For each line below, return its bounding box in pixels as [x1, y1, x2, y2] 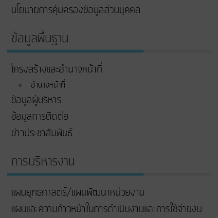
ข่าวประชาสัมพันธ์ [11, 126, 73, 142]
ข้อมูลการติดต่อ [11, 109, 69, 125]
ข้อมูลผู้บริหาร [11, 92, 61, 109]
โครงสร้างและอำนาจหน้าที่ [11, 62, 102, 78]
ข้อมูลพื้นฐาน [11, 29, 69, 49]
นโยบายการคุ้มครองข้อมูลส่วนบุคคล [11, 2, 141, 18]
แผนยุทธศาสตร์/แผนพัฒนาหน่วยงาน [11, 185, 145, 201]
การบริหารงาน [11, 152, 75, 172]
